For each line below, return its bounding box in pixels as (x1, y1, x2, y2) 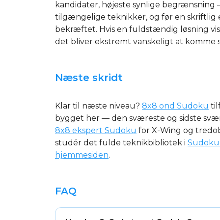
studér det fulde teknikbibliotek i (55, 138, 188, 147)
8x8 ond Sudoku (142, 101, 209, 110)
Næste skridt (55, 72, 123, 83)
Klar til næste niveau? (55, 101, 142, 110)
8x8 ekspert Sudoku (55, 126, 137, 135)
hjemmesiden (55, 150, 109, 160)
